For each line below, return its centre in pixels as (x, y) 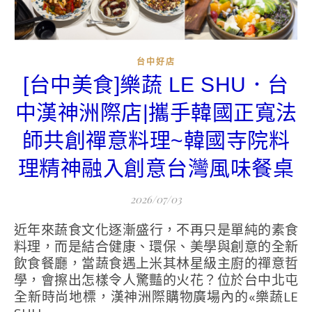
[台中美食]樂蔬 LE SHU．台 (156, 85)
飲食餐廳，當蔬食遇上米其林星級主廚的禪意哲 (156, 264)
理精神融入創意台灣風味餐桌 (156, 169)
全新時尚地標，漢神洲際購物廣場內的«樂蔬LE (156, 297)
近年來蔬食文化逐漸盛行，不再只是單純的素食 (21, 230)
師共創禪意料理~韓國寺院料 (156, 141)
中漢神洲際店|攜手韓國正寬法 (156, 113)
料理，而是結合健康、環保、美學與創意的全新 (156, 247)
